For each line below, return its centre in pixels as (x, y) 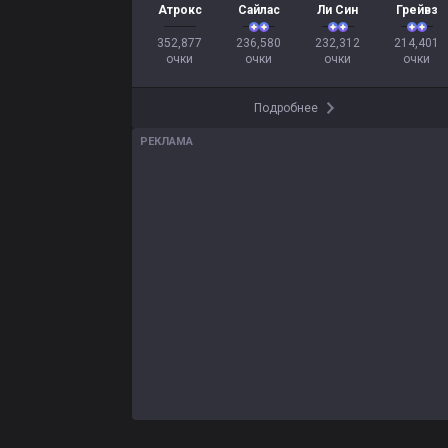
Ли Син (337, 10)
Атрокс (179, 10)
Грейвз (416, 10)
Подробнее (286, 108)
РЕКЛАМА (166, 141)
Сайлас (258, 10)
